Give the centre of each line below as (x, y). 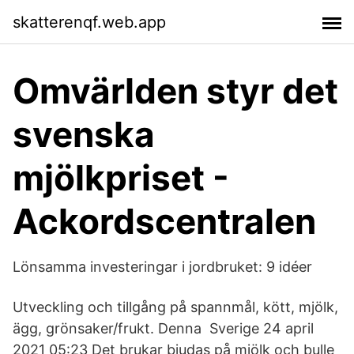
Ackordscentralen (164, 221)
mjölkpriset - (121, 178)
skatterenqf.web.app (89, 22)
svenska (84, 134)
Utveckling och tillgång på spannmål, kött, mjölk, (175, 307)
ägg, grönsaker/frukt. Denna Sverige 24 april (163, 328)
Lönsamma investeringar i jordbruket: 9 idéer (162, 267)
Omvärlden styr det (175, 91)
